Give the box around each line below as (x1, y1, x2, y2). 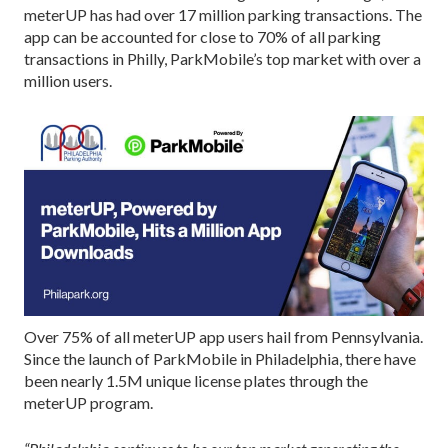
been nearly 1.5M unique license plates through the (24, 371, 368, 391)
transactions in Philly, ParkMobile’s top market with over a (24, 49, 421, 69)
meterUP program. (24, 393, 153, 413)
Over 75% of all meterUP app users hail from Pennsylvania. (24, 327, 423, 347)
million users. (24, 71, 112, 91)
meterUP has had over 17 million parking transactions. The (24, 5, 422, 25)
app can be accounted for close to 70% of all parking (24, 27, 381, 47)
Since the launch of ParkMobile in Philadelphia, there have (24, 349, 416, 369)
